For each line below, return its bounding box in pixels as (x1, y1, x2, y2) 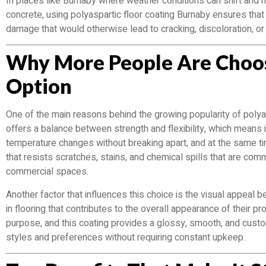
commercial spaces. (6, 164, 88, 179)
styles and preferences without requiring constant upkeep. (6, 230, 245, 245)
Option (6, 74, 72, 99)
